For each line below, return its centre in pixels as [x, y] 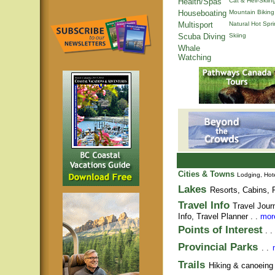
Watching [195, 57]
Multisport [196, 25]
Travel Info [205, 205]
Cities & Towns [206, 174]
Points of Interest [220, 230]
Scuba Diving [202, 37]
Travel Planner [222, 216]
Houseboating [202, 13]
